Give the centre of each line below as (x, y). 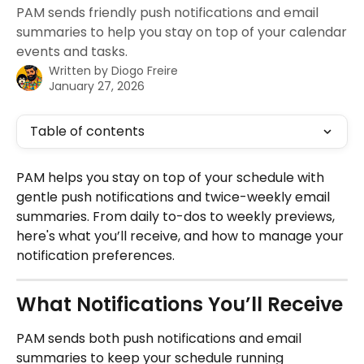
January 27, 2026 (97, 86)
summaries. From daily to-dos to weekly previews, (177, 217)
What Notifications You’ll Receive (180, 304)
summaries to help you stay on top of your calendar (182, 32)
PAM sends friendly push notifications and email (167, 13)
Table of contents (87, 131)
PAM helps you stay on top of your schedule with (172, 178)
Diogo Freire (145, 71)
